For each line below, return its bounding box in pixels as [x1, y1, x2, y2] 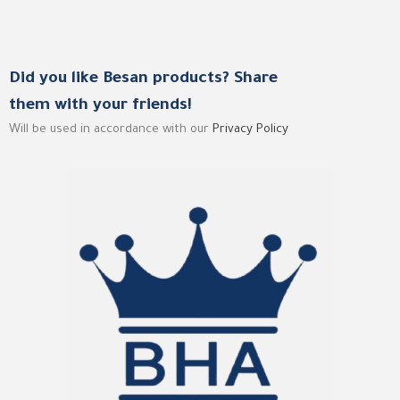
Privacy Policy [212, 122, 289, 137]
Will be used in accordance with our [9, 122, 213, 137]
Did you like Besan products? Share [9, 70, 279, 88]
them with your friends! [9, 96, 193, 115]
